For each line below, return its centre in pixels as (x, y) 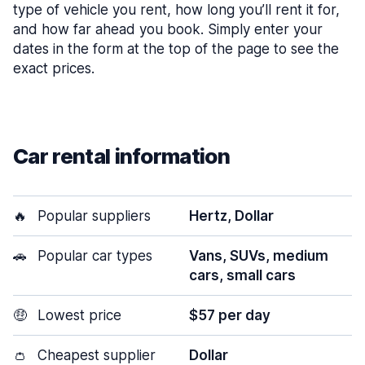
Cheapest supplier (95, 355)
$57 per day (230, 315)
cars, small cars (242, 275)
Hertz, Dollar (231, 216)
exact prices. (54, 68)
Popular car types (93, 256)
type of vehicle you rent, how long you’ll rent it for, (176, 10)
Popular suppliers (92, 216)
